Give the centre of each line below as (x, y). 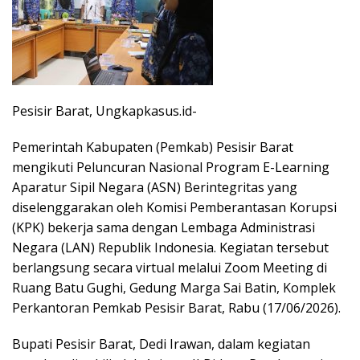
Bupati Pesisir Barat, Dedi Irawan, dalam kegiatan (161, 344)
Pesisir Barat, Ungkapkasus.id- (104, 111)
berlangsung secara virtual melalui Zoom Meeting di (170, 268)
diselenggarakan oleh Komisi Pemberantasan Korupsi (174, 207)
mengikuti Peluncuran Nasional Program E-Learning (171, 167)
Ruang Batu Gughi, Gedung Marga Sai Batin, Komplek (174, 288)
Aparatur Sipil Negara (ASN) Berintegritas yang (155, 187)
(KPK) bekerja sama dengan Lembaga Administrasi (164, 227)
